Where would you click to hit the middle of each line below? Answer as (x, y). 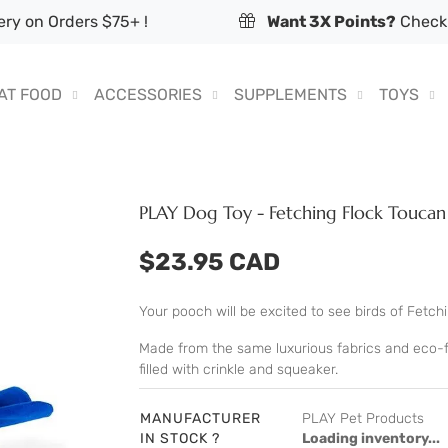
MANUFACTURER (200, 419)
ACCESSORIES (148, 95)
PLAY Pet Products (363, 419)
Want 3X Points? (331, 21)
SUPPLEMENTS (290, 95)
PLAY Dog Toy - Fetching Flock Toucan (292, 213)
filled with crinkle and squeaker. (238, 370)
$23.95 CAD (209, 262)
